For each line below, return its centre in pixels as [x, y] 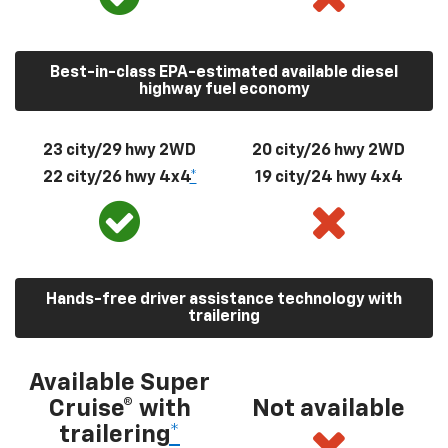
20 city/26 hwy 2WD [328, 150]
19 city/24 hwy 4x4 [328, 177]
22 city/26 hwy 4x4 [116, 177]
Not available [328, 408]
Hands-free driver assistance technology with [224, 299]
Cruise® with [119, 408]
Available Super [119, 382]
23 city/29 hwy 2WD [119, 150]
